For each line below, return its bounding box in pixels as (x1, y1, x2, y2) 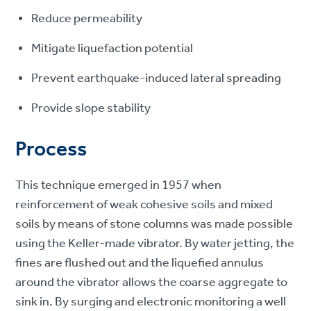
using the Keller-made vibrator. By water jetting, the (15, 231, 295, 255)
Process (15, 129, 87, 170)
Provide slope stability (31, 96, 151, 120)
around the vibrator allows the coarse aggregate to (15, 270, 288, 294)
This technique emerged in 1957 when (15, 173, 222, 197)
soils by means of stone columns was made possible (15, 212, 294, 236)
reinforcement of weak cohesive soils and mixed (15, 192, 274, 217)
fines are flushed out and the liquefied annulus (15, 251, 264, 275)
